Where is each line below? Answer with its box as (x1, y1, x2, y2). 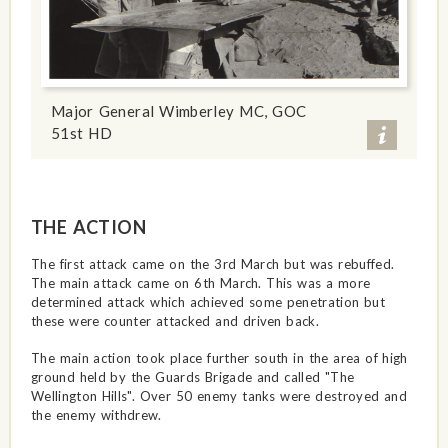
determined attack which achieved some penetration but (30, 293, 385, 310)
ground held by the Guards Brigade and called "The (30, 368, 355, 385)
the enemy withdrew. (30, 406, 162, 423)
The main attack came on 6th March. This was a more (30, 274, 371, 291)
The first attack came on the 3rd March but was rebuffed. (30, 255, 395, 272)
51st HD (50, 123, 113, 142)
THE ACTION (30, 215, 147, 238)
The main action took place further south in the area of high (30, 349, 408, 366)
